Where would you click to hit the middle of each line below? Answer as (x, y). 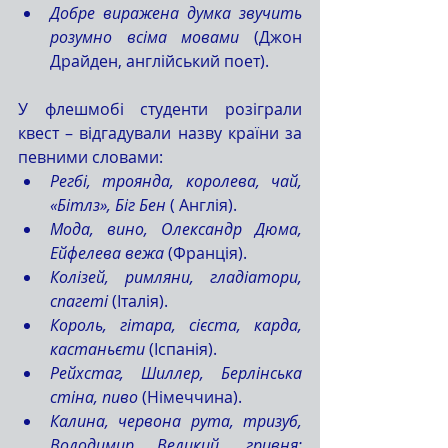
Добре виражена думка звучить (176, 13)
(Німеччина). (190, 397)
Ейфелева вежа (107, 253)
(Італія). (138, 301)
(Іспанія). (181, 349)
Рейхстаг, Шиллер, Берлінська (176, 373)
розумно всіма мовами (145, 37)
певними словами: (92, 157)
